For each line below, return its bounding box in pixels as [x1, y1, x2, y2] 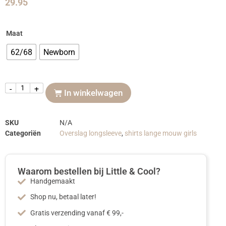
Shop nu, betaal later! [30, 193, 96, 202]
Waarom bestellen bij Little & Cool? [18, 166, 160, 177]
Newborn [43, 47, 75, 57]
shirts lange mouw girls [125, 129, 197, 138]
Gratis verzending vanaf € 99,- [30, 208, 124, 217]
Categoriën [5, 129, 41, 138]
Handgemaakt [30, 177, 75, 186]
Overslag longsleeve [60, 129, 122, 138]
